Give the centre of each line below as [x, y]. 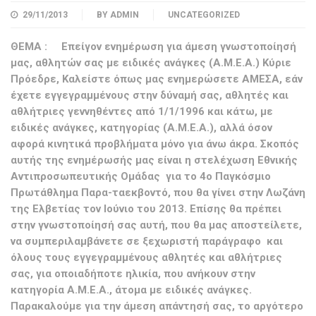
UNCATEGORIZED [204, 15]
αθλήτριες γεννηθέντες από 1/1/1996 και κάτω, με [142, 111]
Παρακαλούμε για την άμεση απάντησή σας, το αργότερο [157, 306]
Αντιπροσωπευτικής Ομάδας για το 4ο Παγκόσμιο [141, 176]
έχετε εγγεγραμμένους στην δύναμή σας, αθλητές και [150, 95]
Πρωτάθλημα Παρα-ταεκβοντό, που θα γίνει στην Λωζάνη [158, 193]
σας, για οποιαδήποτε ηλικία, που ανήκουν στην [133, 274]
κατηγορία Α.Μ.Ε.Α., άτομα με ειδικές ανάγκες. [131, 290]
